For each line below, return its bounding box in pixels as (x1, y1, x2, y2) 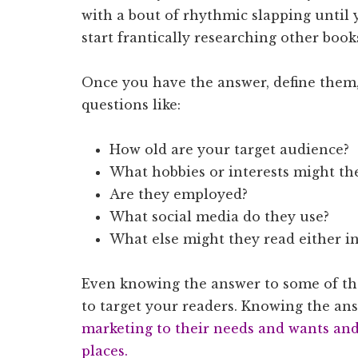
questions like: (82, 96, 181, 113)
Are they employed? (109, 185, 248, 202)
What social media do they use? (109, 208, 329, 225)
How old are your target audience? (109, 141, 349, 157)
